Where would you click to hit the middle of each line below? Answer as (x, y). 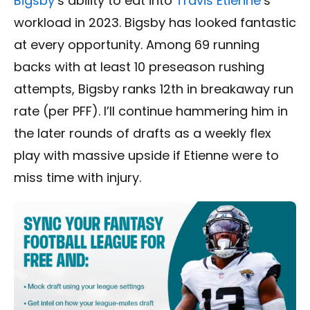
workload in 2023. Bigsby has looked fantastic (155, 23)
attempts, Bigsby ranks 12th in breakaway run (154, 89)
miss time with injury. (77, 178)
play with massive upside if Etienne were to (146, 156)
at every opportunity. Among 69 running (137, 45)
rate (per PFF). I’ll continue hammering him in (151, 111)
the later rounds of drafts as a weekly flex (143, 134)
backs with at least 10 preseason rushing (139, 67)
